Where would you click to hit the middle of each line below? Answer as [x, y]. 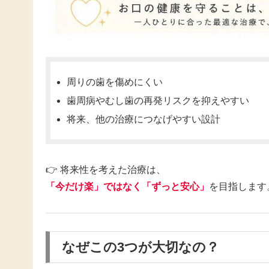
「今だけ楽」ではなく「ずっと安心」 [127, 187]
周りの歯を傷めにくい [115, 82]
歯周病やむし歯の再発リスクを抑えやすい [158, 100]
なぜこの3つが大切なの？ [141, 247]
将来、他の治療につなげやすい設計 [144, 119]
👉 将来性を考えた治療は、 [106, 170]
